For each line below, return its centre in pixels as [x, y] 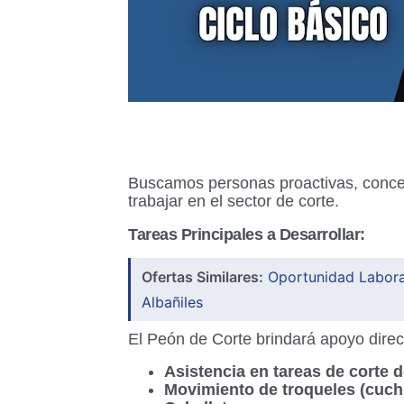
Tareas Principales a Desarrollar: [247, 234]
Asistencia [205, 372]
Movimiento [209, 390]
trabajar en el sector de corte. [234, 201]
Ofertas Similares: [202, 277]
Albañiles [172, 302]
